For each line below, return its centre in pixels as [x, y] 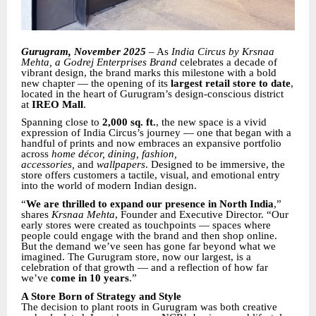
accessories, [48, 165]
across [36, 154]
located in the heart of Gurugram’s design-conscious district [152, 93]
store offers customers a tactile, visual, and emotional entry [151, 175]
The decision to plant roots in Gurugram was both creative [149, 306]
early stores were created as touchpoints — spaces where [146, 225]
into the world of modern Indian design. [109, 186]
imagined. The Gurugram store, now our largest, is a [136, 257]
